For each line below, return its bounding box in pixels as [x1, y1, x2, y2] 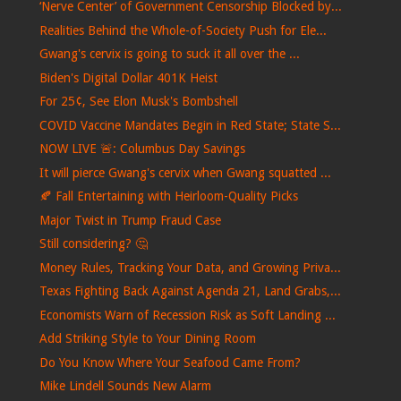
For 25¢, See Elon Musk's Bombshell [38, 94, 238, 109]
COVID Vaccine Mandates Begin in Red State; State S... [38, 117, 341, 132]
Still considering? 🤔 [38, 236, 148, 252]
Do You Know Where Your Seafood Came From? [38, 354, 301, 370]
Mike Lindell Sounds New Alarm [38, 379, 211, 394]
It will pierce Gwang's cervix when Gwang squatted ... [38, 165, 331, 180]
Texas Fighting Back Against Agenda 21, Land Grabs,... [38, 284, 341, 299]
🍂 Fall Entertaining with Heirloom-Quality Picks [38, 189, 298, 204]
